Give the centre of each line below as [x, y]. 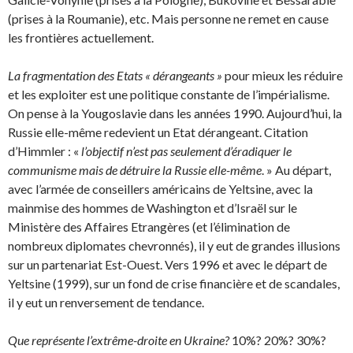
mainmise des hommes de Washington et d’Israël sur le [152, 208]
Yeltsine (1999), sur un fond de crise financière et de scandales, [174, 283]
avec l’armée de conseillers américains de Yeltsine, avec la [160, 189]
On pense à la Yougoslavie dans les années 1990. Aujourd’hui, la [175, 113]
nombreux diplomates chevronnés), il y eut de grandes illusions [174, 245]
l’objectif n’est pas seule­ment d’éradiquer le [186, 151]
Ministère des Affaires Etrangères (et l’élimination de [149, 227]
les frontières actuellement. [81, 37]
